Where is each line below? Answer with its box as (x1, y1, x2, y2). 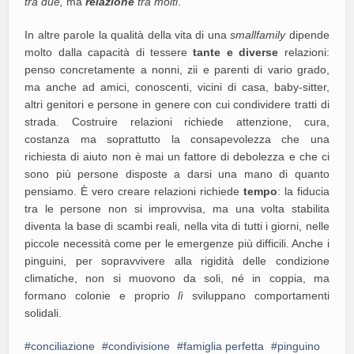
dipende (285, 28, 330, 41)
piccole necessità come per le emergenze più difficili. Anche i (24, 236, 330, 250)
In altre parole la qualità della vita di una (24, 28, 231, 41)
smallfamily (230, 28, 286, 41)
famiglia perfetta (183, 339, 265, 352)
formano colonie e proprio (24, 288, 179, 302)
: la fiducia (277, 184, 330, 198)
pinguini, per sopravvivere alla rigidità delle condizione (24, 254, 330, 267)
